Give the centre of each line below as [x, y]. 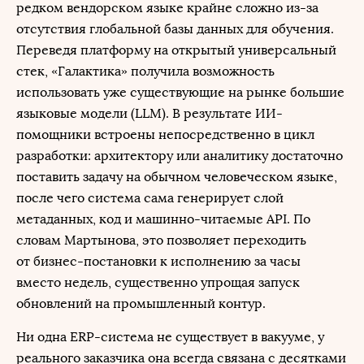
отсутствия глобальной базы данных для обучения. [175, 29]
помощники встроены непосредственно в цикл [165, 134]
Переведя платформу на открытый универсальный [176, 50]
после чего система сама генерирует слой [150, 198]
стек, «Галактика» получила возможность [145, 71]
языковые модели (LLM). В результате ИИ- [149, 113]
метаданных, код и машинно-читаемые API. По [163, 219]
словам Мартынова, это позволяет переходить [161, 240]
